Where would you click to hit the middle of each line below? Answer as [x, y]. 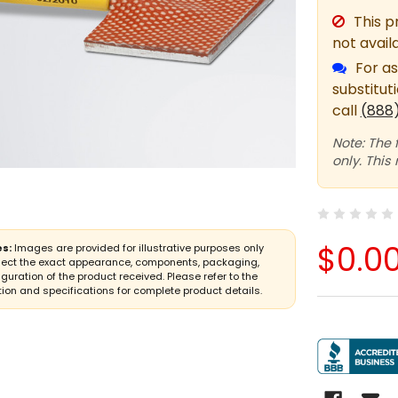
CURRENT [352, 338]
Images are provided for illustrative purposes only [138, 248]
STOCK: [344, 360]
